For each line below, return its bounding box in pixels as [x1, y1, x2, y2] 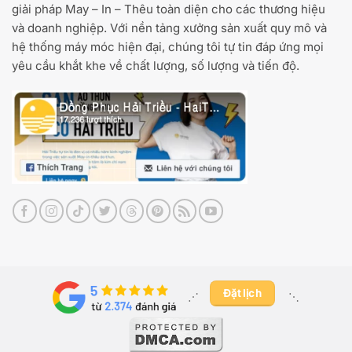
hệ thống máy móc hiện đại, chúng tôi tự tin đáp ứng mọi [12, 38, 324, 54]
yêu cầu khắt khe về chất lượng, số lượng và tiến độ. [12, 57, 299, 73]
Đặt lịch [222, 286, 262, 299]
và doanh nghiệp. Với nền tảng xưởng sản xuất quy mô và [12, 20, 327, 35]
